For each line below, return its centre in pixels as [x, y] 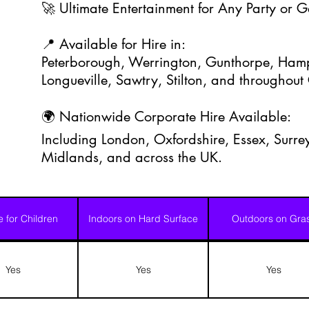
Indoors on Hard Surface [143, 218]
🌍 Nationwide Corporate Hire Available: [166, 117]
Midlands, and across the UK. [132, 157]
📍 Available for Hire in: [113, 44]
